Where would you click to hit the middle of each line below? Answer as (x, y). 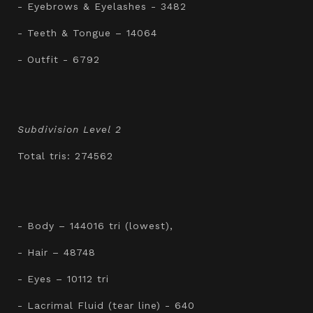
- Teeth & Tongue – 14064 (87, 32)
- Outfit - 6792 (59, 59)
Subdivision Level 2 (70, 129)
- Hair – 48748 (57, 252)
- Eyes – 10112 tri (63, 278)
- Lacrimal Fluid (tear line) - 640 (106, 305)
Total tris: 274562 (65, 155)
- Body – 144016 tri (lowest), (95, 225)
